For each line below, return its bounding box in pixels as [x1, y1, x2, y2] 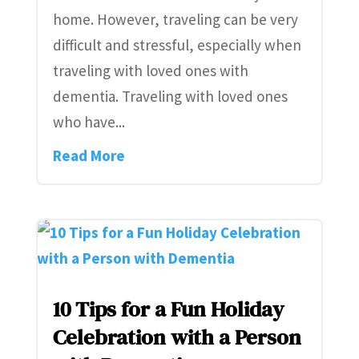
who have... [52, 112, 125, 132]
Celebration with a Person [52, 321, 301, 352]
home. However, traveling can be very [52, 10, 298, 30]
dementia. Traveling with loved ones [52, 87, 288, 107]
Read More [52, 146, 125, 166]
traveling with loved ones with [52, 61, 248, 81]
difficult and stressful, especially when [52, 35, 301, 55]
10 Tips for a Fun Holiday [52, 293, 284, 324]
